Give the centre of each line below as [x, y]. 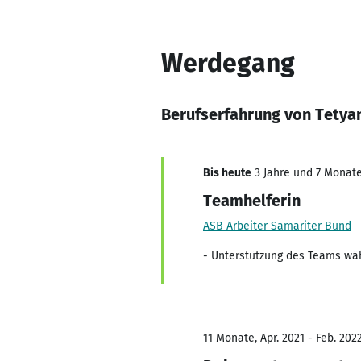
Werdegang [228, 63]
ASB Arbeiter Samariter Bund [277, 226]
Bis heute [227, 173]
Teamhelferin [252, 201]
